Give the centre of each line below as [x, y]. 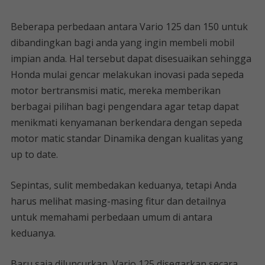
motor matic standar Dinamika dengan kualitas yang [127, 138]
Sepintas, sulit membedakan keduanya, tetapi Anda [123, 185]
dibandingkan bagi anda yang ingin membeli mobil [122, 43]
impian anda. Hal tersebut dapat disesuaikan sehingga [131, 59]
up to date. [34, 154]
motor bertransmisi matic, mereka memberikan [115, 91]
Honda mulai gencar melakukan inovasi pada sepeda [127, 75]
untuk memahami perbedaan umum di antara [111, 217]
